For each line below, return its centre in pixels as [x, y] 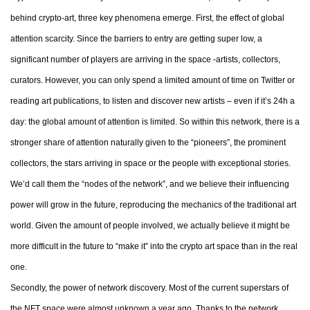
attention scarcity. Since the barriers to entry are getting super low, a [136, 39]
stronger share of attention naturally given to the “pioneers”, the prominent [148, 143]
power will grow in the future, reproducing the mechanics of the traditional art [153, 205]
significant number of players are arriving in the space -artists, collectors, [145, 60]
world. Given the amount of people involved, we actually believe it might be [150, 226]
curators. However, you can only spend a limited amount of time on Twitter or [153, 80]
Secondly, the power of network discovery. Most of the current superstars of [149, 288]
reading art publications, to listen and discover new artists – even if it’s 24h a [153, 101]
